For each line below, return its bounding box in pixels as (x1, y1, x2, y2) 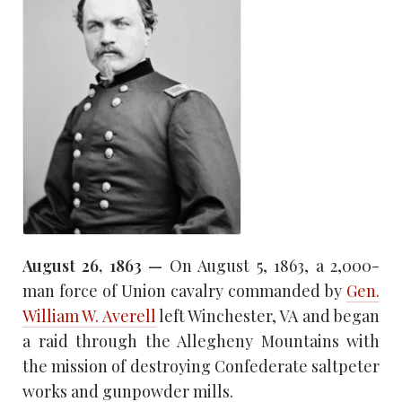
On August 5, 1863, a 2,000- (169, 254, 380, 276)
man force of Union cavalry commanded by (22, 279, 346, 301)
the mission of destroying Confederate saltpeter (22, 354, 380, 377)
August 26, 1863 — (22, 254, 170, 276)
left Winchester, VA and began (155, 304, 380, 327)
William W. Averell (22, 304, 156, 327)
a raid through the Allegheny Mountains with (22, 329, 380, 352)
